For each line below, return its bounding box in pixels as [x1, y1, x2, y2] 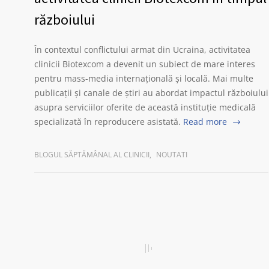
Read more [183, 116, 227, 127]
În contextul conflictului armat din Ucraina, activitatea [34, 44, 250, 55]
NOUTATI [156, 150, 187, 160]
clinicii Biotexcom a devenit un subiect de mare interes [34, 58, 255, 70]
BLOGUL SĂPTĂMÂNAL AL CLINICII [34, 150, 150, 160]
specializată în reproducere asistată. [34, 116, 181, 127]
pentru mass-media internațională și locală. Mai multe [34, 73, 253, 84]
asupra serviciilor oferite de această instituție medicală [34, 101, 256, 113]
